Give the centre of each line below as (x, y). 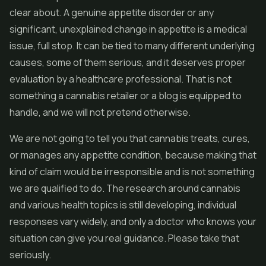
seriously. (30, 255)
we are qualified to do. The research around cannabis (125, 188)
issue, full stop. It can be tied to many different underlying (132, 46)
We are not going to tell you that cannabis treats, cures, (130, 138)
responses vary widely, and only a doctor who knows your (133, 221)
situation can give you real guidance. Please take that (124, 238)
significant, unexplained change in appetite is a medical (128, 29)
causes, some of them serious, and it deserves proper (128, 62)
